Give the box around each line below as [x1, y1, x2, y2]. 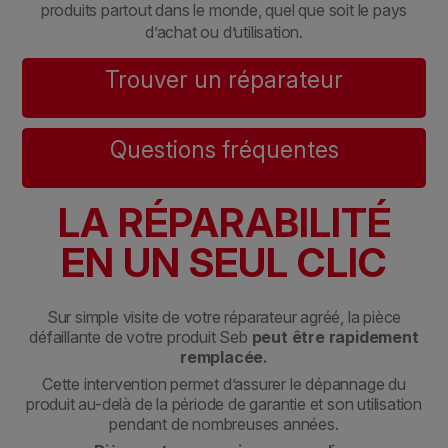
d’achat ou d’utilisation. [144, 22, 303, 43]
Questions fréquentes [109, 136, 339, 165]
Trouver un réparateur [105, 66, 343, 95]
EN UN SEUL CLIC [61, 238, 387, 288]
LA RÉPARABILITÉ [57, 198, 391, 248]
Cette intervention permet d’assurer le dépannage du [42, 374, 406, 395]
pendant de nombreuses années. [109, 414, 339, 435]
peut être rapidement [251, 327, 419, 348]
